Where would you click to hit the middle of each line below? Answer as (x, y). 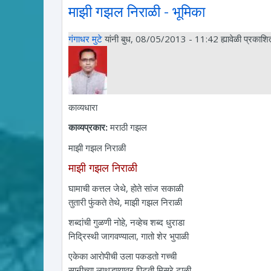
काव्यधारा (83, 107)
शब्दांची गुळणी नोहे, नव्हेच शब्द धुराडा (126, 222)
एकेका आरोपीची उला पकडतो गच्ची (122, 256)
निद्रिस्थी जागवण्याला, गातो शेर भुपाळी (129, 236)
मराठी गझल (129, 127)
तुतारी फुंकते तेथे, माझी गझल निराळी (125, 202)
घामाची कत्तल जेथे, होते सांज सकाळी (126, 188)
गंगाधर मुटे (85, 38)
